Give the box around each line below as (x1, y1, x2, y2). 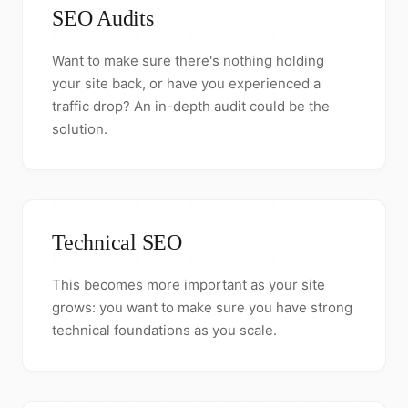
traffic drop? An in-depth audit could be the (52, 97, 330, 116)
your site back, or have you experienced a (52, 75, 321, 93)
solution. (52, 120, 107, 138)
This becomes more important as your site (52, 276, 325, 294)
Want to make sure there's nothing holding (52, 52, 324, 70)
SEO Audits (52, 6, 154, 31)
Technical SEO (52, 230, 182, 255)
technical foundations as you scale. (52, 321, 277, 340)
